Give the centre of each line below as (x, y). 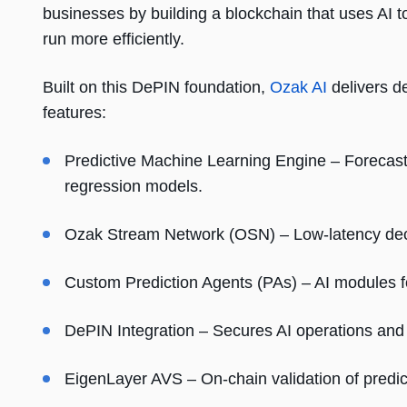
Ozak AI (298, 88)
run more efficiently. (114, 40)
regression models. (134, 187)
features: (74, 113)
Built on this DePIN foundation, (156, 88)
